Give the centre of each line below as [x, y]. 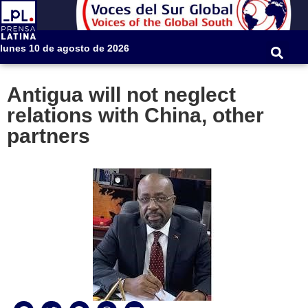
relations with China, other [135, 115]
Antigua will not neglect [121, 95]
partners [48, 136]
